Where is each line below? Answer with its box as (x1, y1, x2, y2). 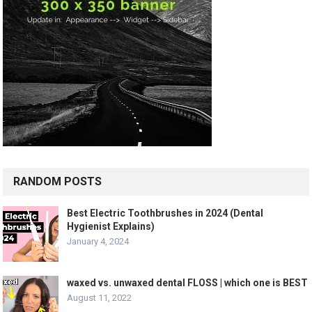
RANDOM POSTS (13, 174, 102, 188)
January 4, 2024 (67, 235, 130, 247)
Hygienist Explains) (67, 220, 155, 232)
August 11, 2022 (67, 292, 132, 303)
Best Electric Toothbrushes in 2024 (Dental (67, 207, 264, 219)
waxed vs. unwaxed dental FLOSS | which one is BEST (67, 276, 309, 288)
